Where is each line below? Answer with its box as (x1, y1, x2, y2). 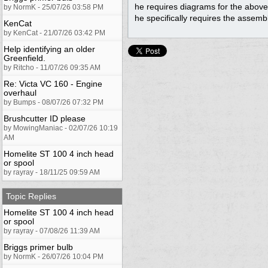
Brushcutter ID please (4, 113, 86, 123)
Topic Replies (6, 191, 56, 201)
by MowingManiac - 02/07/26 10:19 (4, 123, 118, 132)
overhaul (4, 87, 36, 98)
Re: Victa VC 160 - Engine (4, 78, 102, 89)
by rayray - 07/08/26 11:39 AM (4, 226, 100, 235)
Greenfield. (4, 53, 45, 63)
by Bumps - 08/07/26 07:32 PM (4, 98, 103, 106)
